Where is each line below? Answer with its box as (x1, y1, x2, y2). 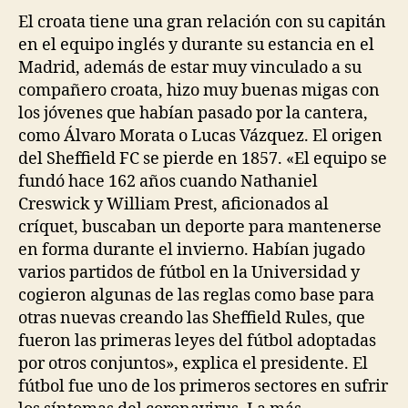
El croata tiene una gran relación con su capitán (18, 11, 386, 33)
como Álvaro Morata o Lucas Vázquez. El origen (18, 125, 382, 147)
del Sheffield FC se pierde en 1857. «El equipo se (18, 148, 387, 169)
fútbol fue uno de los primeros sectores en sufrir (18, 375, 388, 397)
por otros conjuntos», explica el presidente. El (18, 352, 368, 374)
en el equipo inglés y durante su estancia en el (18, 34, 374, 56)
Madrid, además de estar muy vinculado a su (18, 56, 362, 78)
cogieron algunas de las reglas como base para (18, 284, 374, 306)
